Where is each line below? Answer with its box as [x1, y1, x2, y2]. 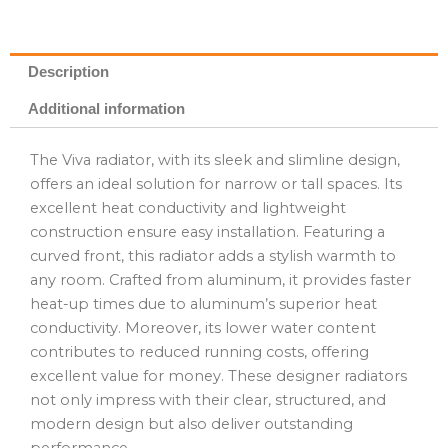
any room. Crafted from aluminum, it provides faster [30, 270, 411, 289]
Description [27, 63, 109, 80]
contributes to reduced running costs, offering [30, 342, 369, 361]
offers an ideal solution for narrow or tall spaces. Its [30, 174, 402, 193]
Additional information [27, 101, 185, 118]
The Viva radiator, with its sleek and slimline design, [30, 150, 400, 169]
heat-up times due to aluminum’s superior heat [30, 294, 377, 313]
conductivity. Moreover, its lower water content [30, 318, 376, 337]
